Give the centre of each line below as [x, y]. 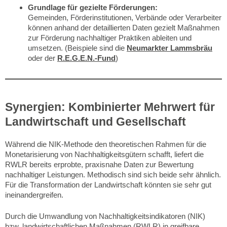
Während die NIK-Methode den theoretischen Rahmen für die [106, 144]
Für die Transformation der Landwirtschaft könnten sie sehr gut [108, 184]
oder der [43, 58]
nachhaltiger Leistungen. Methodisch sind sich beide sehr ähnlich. [113, 174]
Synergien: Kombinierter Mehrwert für [110, 107]
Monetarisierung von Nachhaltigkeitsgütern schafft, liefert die [104, 154]
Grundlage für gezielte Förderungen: [93, 7]
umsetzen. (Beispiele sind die [77, 48]
